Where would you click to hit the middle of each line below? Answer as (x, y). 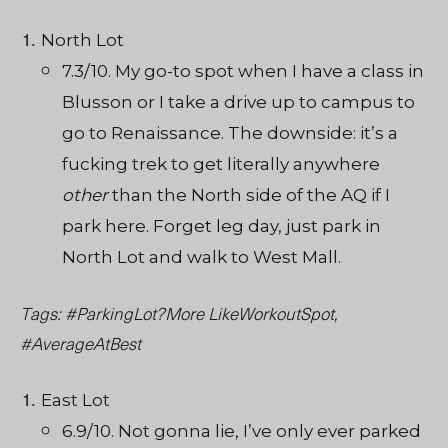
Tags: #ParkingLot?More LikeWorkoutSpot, (179, 313)
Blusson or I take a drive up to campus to (238, 102)
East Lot (75, 400)
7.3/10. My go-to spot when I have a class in (243, 71)
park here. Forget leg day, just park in (221, 226)
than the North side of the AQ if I (251, 195)
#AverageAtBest (80, 343)
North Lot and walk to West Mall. (201, 257)
